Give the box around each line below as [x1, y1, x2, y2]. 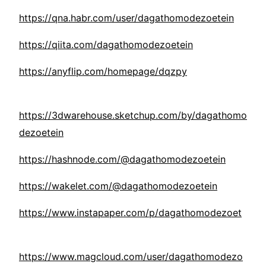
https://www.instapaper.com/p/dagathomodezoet [19, 207, 242, 219]
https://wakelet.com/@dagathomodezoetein [19, 180, 217, 192]
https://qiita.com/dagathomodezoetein [19, 39, 193, 51]
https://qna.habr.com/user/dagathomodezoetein [19, 12, 234, 24]
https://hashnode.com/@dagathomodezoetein [19, 153, 226, 166]
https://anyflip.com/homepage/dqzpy [19, 65, 187, 78]
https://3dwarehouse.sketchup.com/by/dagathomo [19, 109, 247, 122]
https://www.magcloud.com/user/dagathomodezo [19, 251, 243, 263]
